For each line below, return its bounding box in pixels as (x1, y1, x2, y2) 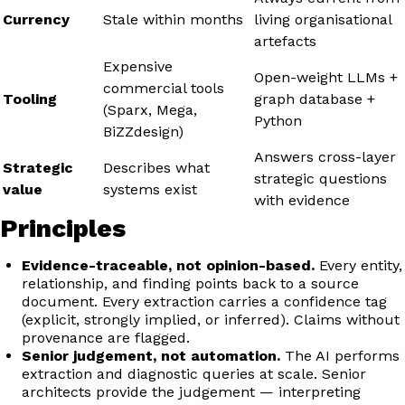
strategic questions (254, 169, 387, 187)
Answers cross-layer (254, 147, 396, 165)
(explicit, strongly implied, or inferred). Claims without (22, 310, 400, 328)
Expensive (103, 57, 173, 75)
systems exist (103, 180, 197, 198)
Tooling (3, 89, 57, 108)
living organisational (254, 10, 391, 28)
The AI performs (280, 346, 400, 364)
